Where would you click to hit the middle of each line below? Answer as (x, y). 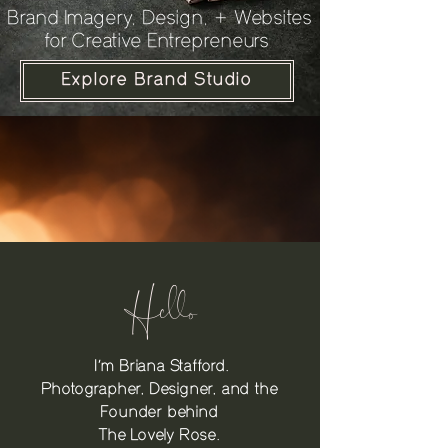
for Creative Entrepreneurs (160, 42)
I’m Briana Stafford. (160, 367)
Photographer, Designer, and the (160, 390)
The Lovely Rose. (160, 436)
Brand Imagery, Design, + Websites (160, 19)
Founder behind (160, 413)
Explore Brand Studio (157, 80)
